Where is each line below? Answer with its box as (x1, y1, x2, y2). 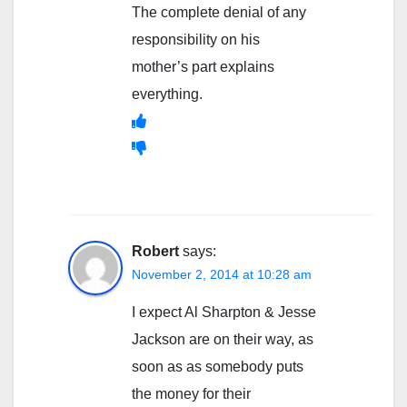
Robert (132, 243, 179, 260)
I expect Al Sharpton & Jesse (132, 304, 316, 321)
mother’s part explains (132, 59, 274, 75)
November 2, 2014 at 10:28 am (132, 267, 312, 283)
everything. (132, 86, 203, 103)
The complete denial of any (132, 5, 306, 21)
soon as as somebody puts (132, 359, 303, 375)
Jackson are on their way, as (132, 332, 313, 348)
